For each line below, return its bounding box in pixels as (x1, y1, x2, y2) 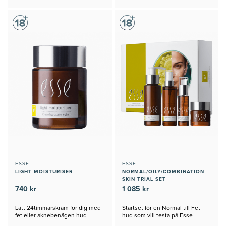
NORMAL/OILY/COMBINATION (122, 169, 204, 175)
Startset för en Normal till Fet (122, 205, 200, 212)
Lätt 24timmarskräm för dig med (15, 205, 101, 212)
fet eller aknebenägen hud (15, 213, 87, 219)
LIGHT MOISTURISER (15, 169, 73, 175)
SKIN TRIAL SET (122, 177, 166, 182)
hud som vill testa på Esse (122, 213, 193, 219)
